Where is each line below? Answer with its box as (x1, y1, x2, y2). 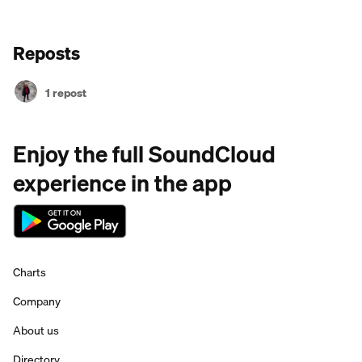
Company (13, 293, 61, 310)
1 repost (45, 84, 86, 102)
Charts (13, 263, 46, 281)
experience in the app (13, 165, 232, 201)
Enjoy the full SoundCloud (13, 136, 276, 172)
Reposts (13, 39, 80, 67)
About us (13, 322, 59, 339)
